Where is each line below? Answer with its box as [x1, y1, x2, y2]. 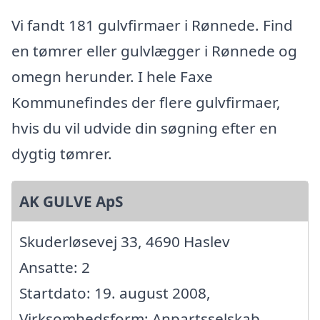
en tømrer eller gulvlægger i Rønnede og [11, 41, 297, 61]
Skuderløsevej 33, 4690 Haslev [19, 231, 230, 252]
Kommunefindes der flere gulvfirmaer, [11, 92, 281, 113]
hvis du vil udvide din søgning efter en [11, 118, 277, 139]
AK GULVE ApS [19, 191, 123, 212]
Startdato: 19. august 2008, [19, 283, 211, 304]
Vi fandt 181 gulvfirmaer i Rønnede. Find [11, 15, 293, 36]
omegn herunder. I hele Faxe [11, 66, 213, 87]
